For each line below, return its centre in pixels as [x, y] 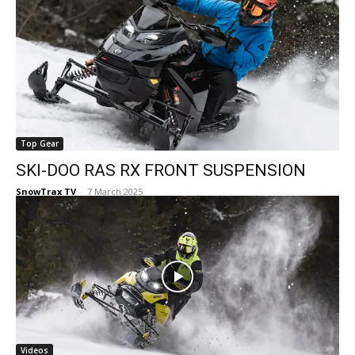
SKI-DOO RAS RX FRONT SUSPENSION [161, 170]
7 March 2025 [115, 191]
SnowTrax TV [46, 191]
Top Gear [40, 143]
